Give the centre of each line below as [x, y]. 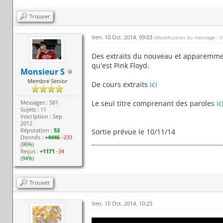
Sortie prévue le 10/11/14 [133, 131]
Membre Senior [47, 81]
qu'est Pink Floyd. [120, 65]
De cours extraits [120, 84]
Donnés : [33, 137]
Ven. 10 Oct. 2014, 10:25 [122, 203]
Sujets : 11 [34, 109]
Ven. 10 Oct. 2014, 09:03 [122, 37]
